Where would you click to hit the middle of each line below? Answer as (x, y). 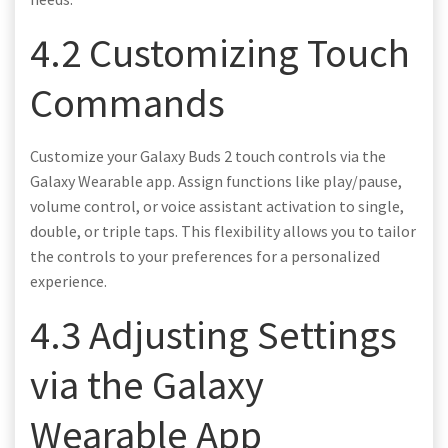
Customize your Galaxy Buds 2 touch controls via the (208, 155)
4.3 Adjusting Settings (213, 334)
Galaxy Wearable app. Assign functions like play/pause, (216, 180)
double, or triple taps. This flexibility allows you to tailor (223, 230)
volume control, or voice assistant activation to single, (217, 205)
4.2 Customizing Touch (220, 52)
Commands (127, 102)
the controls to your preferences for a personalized (205, 255)
